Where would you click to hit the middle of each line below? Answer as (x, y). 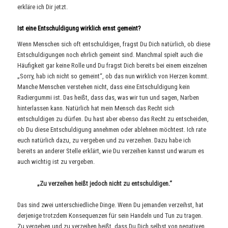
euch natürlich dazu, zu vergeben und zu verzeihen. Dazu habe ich (104, 140)
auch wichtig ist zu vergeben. (56, 162)
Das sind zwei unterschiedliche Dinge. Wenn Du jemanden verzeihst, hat (111, 205)
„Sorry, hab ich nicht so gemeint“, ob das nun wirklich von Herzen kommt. (113, 76)
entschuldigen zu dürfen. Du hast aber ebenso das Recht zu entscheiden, (113, 119)
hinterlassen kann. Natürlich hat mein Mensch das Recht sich (96, 108)
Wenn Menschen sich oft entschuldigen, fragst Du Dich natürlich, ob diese (114, 44)
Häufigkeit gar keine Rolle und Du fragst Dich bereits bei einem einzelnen (112, 66)
